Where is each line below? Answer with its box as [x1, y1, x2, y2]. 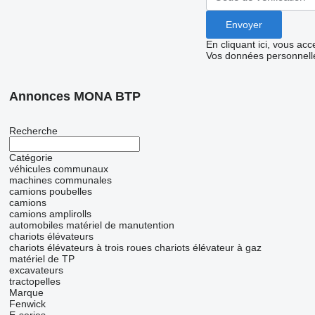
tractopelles [8, 276, 60, 288]
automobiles [8, 219, 63, 231]
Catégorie [8, 152, 53, 164]
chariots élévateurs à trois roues [8, 242, 152, 254]
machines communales [8, 174, 112, 186]
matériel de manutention [65, 219, 174, 231]
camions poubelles [8, 186, 92, 198]
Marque [8, 287, 44, 299]
